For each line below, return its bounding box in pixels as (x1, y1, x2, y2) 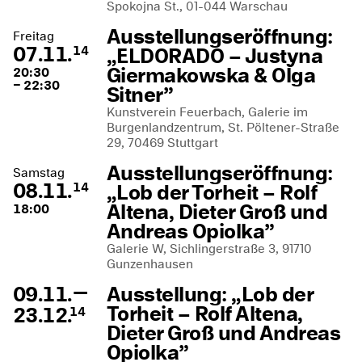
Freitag (13, 27, 54, 45)
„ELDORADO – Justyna (107, 41, 323, 70)
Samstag (13, 163, 65, 182)
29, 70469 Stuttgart (107, 133, 218, 152)
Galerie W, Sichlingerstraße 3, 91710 (107, 239, 312, 258)
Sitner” (107, 80, 174, 109)
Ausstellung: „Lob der (107, 280, 314, 309)
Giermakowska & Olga (107, 61, 316, 90)
